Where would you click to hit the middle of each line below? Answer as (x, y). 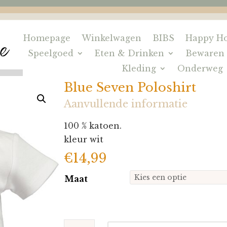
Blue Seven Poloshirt (130, 87)
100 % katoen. (93, 126)
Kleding (139, 68)
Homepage (47, 38)
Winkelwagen (112, 38)
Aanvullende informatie (126, 104)
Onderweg (200, 68)
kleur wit (84, 139)
